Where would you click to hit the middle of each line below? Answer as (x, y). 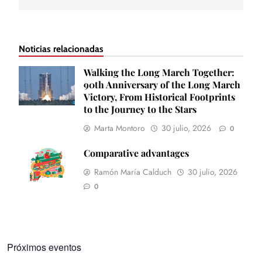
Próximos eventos (44, 247)
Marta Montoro (120, 128)
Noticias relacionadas (61, 49)
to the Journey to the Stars (140, 109)
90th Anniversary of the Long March (162, 85)
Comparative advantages (136, 153)
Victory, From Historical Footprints (159, 97)
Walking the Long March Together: (159, 73)
